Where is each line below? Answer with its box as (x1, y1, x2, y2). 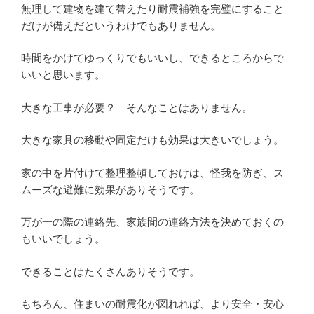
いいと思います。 (21, 69, 105, 81)
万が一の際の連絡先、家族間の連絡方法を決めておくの (21, 216, 284, 228)
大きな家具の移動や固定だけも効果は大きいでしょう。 (21, 134, 284, 146)
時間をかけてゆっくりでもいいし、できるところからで (21, 52, 284, 64)
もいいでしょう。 (21, 233, 105, 245)
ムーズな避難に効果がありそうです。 (21, 183, 200, 196)
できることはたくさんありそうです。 (21, 265, 200, 278)
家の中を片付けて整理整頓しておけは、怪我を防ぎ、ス (21, 166, 284, 179)
